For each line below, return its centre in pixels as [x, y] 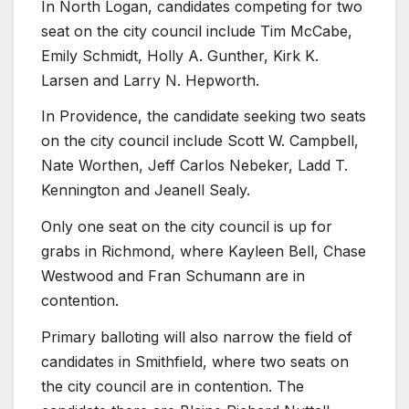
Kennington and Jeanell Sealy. [146, 190]
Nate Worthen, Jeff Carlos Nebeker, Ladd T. [194, 166]
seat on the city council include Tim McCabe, [197, 31]
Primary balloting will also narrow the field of [197, 336]
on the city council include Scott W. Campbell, [200, 141]
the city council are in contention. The [173, 386]
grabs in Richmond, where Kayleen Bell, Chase [204, 252]
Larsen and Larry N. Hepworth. [150, 80]
